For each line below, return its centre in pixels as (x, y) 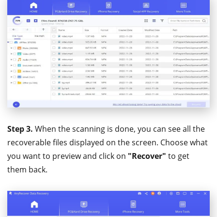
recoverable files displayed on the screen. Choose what (108, 143)
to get (179, 156)
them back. (27, 170)
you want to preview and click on (68, 156)
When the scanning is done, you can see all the (119, 129)
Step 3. (20, 129)
